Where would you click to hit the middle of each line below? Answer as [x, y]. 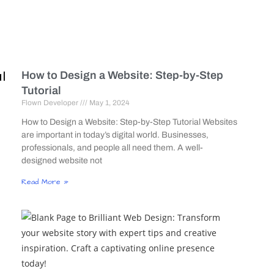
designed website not [61, 160]
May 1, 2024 [108, 102]
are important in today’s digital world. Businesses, [115, 135]
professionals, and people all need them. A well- [112, 147]
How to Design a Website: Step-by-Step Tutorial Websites [129, 122]
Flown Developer [50, 102]
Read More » [45, 182]
